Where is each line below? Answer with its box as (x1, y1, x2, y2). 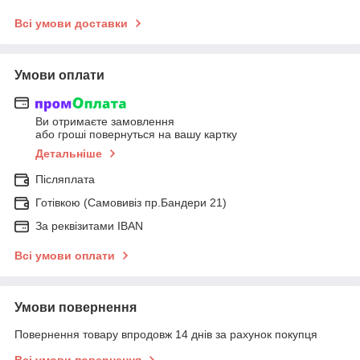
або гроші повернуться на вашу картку (35, 128, 237, 141)
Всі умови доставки (14, 16, 128, 30)
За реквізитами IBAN (35, 219, 143, 233)
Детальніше (35, 147, 102, 161)
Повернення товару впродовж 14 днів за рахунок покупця (14, 328, 317, 342)
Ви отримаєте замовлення (35, 115, 174, 129)
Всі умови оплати (14, 249, 115, 263)
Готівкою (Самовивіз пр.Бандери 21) (35, 196, 227, 210)
